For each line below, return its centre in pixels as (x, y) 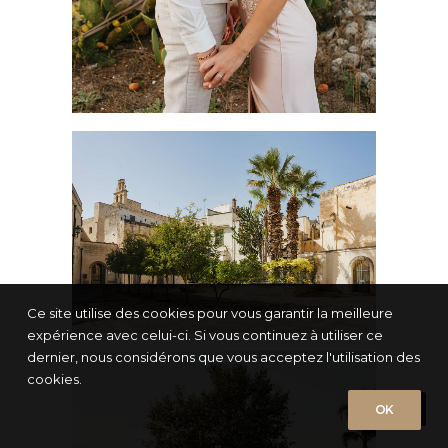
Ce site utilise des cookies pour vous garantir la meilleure (210, 313)
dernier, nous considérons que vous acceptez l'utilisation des (223, 357)
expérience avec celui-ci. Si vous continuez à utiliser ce (205, 335)
